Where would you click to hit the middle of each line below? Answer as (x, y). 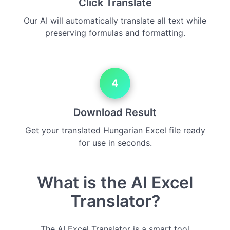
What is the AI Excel (115, 183)
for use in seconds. (115, 143)
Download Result (115, 113)
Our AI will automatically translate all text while (115, 21)
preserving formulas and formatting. (115, 33)
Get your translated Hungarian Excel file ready (115, 131)
